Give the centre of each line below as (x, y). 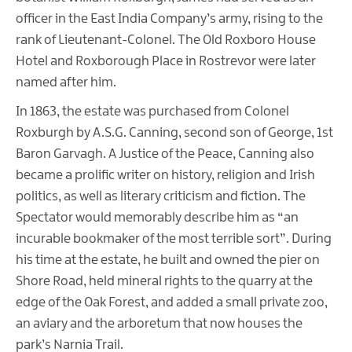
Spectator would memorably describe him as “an (157, 218)
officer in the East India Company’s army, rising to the (169, 19)
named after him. (66, 83)
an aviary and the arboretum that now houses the (159, 324)
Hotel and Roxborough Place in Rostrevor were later (166, 62)
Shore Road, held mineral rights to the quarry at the (164, 282)
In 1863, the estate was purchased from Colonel (152, 112)
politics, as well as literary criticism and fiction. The (161, 197)
